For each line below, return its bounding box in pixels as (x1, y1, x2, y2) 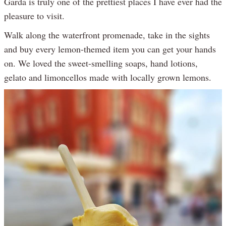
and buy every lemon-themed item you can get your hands (4, 42, 216, 55)
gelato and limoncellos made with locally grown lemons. (4, 71, 211, 83)
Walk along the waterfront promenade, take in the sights (4, 28, 210, 41)
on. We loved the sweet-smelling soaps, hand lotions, (4, 56, 198, 69)
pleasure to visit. (4, 9, 65, 22)
